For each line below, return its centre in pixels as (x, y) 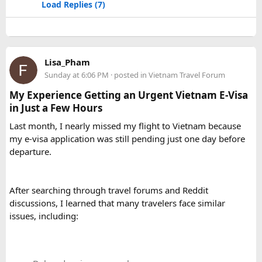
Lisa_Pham (67, 62)
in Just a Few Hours (56, 108)
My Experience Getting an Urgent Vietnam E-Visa (129, 95)
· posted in (129, 75)
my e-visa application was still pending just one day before (127, 139)
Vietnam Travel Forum (187, 75)
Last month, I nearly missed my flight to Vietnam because (125, 126)
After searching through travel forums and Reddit (109, 190)
